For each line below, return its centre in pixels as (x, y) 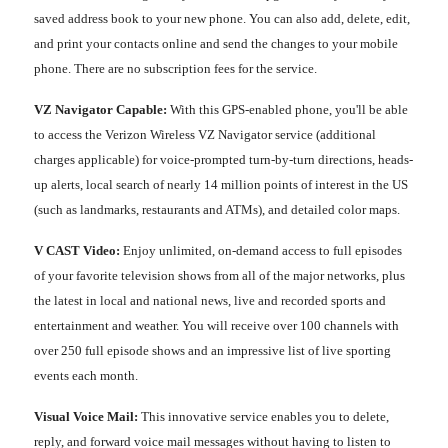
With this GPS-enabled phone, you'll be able (287, 109)
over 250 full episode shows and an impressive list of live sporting (212, 350)
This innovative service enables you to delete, (263, 416)
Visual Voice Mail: (86, 416)
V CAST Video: (77, 250)
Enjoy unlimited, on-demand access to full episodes (261, 250)
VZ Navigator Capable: (100, 109)
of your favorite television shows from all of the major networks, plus (219, 275)
